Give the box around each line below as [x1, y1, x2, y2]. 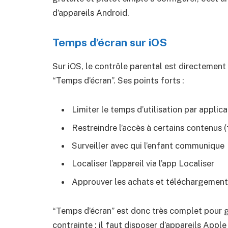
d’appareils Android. [52, 7, 129, 18]
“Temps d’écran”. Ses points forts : [52, 75, 184, 85]
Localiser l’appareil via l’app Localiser [72, 158, 214, 169]
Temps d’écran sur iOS [52, 36, 167, 49]
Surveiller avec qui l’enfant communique [72, 140, 224, 151]
